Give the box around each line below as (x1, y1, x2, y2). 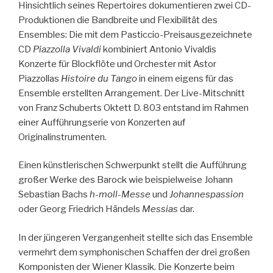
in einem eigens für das (139, 73, 233, 84)
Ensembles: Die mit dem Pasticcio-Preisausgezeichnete (18, 29, 252, 40)
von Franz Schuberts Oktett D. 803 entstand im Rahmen (18, 102, 249, 113)
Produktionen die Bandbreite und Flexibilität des (18, 14, 218, 26)
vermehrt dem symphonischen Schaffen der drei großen (18, 246, 250, 258)
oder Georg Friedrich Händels (18, 204, 142, 214)
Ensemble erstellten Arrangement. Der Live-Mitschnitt (18, 87, 245, 99)
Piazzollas (18, 73, 61, 84)
